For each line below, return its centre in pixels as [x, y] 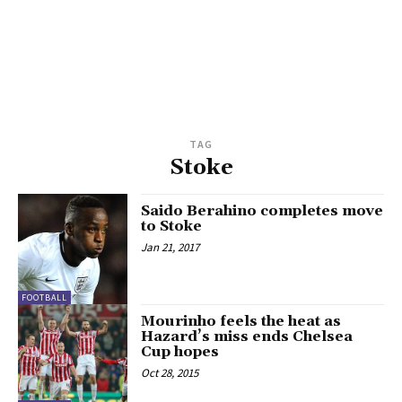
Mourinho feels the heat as [241, 321]
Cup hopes [180, 351]
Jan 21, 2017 [170, 248]
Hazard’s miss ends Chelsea [247, 336]
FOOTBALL [44, 297]
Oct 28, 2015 [170, 372]
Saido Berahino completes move [262, 211]
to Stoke [172, 227]
